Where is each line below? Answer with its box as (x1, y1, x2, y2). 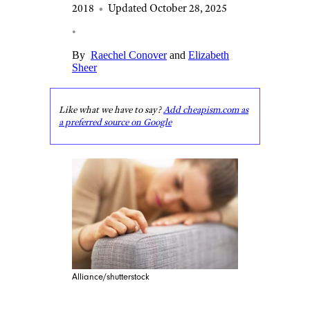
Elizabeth (188, 49, 229, 61)
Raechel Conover (91, 49, 167, 61)
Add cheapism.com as (163, 104, 248, 116)
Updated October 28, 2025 (108, 1, 227, 15)
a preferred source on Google (59, 116, 172, 128)
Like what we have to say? (59, 104, 163, 116)
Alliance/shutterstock (72, 272, 149, 282)
